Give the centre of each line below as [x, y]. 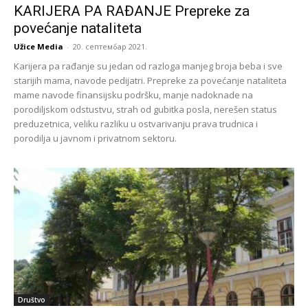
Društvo [32, 300]
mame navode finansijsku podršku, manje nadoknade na [133, 95]
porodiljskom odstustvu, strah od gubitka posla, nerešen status [145, 109]
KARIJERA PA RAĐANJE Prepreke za [132, 11]
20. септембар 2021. [110, 46]
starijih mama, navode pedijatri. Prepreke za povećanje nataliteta [150, 80]
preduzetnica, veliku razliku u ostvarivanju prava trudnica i [136, 123]
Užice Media [38, 46]
